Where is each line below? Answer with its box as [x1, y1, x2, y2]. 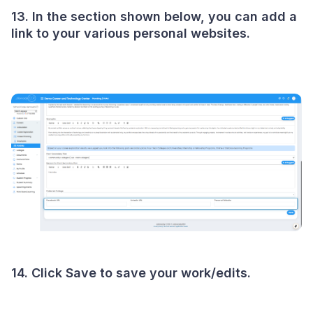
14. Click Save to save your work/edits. [11, 265, 251, 281]
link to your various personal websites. [11, 26, 250, 41]
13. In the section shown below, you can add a [11, 9, 297, 24]
